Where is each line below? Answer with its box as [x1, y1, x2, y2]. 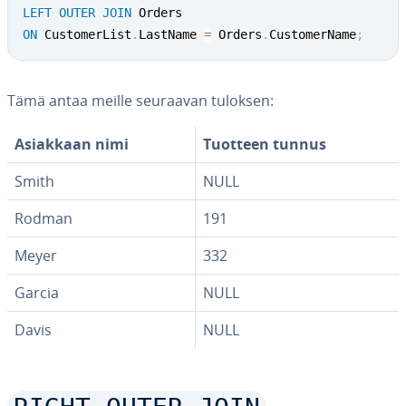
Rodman [14, 208, 72, 228]
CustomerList [37, 27, 131, 42]
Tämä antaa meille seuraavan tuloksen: [7, 91, 274, 111]
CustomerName [269, 27, 356, 42]
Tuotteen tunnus [203, 134, 326, 154]
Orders [211, 27, 262, 42]
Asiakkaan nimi [14, 134, 129, 154]
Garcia [14, 283, 59, 303]
